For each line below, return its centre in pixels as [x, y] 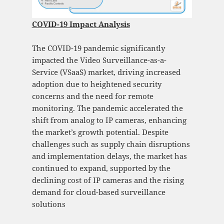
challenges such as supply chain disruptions [111, 144]
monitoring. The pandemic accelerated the [107, 108]
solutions [48, 204]
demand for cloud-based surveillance [98, 192]
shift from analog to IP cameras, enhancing [109, 120]
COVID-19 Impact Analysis [81, 24]
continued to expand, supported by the [101, 168]
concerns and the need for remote [92, 96]
